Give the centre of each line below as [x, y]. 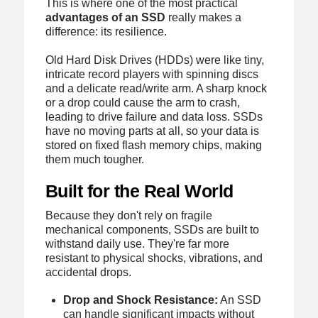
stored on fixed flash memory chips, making [153, 145]
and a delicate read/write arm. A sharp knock [156, 88]
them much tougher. [94, 159]
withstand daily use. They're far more [137, 243]
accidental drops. [88, 272]
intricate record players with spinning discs [152, 74]
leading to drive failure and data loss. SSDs [154, 116]
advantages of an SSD [105, 18]
